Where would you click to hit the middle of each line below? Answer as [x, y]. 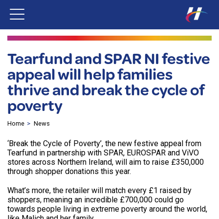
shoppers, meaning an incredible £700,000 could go [96, 200]
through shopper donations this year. [69, 172]
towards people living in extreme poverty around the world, [107, 209]
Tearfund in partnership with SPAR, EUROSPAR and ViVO [103, 153]
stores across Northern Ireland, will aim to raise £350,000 [106, 162]
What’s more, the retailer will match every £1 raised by [99, 191]
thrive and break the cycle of [106, 89]
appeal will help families [90, 74]
